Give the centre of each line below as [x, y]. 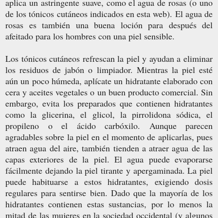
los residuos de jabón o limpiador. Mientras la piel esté [109, 69]
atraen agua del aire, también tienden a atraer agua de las [109, 148]
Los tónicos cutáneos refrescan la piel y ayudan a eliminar [109, 58]
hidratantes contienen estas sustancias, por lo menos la [109, 204]
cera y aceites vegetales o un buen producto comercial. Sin [109, 92]
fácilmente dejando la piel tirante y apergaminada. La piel [109, 170]
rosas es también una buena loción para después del [109, 25]
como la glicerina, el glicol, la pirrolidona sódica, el [109, 114]
